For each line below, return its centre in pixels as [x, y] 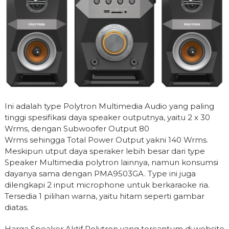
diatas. [16, 207]
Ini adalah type [34, 106]
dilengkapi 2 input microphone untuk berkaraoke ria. [107, 185]
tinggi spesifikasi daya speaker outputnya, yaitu [96, 117]
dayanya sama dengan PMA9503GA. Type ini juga [100, 173]
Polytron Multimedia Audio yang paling [139, 106]
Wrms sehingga [36, 140]
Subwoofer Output [101, 128]
